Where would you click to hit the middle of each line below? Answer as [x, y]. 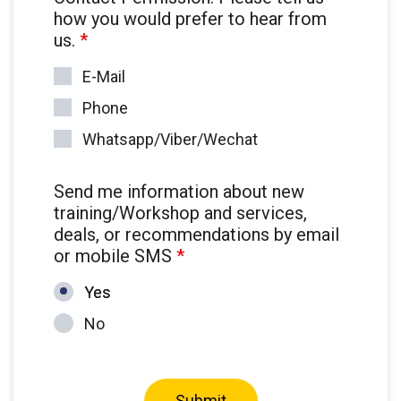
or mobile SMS [115, 256]
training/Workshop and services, [180, 213]
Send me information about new [179, 192]
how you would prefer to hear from [190, 19]
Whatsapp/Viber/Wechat [170, 139]
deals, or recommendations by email [196, 235]
